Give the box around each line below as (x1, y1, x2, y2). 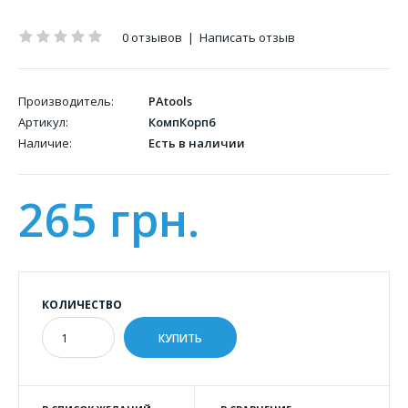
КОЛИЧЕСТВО (42, 297, 122, 312)
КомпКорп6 (146, 114, 215, 130)
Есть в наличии (146, 135, 245, 151)
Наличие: (18, 135, 72, 151)
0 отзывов (122, 29, 182, 46)
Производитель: (18, 93, 114, 109)
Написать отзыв (199, 29, 295, 46)
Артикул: (18, 114, 68, 130)
